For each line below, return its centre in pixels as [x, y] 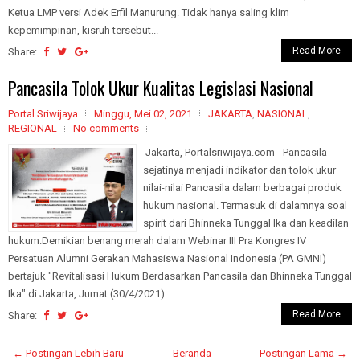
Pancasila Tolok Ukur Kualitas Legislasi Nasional [161, 88]
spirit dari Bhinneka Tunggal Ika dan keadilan [246, 223]
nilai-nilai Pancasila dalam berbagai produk [242, 188]
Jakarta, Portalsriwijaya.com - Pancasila [235, 152]
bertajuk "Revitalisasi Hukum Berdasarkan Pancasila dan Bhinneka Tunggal [180, 276]
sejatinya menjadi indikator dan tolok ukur [239, 170]
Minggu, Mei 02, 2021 [143, 114]
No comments [106, 128]
